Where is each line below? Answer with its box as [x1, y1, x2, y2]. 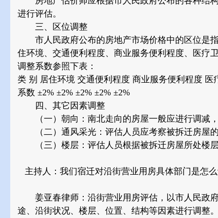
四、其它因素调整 [18, 101, 105, 110]
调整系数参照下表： [18, 61, 96, 71]
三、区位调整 [18, 22, 88, 32]
